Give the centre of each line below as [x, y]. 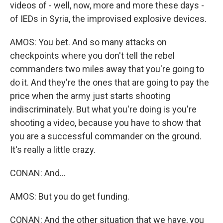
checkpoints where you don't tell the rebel [92, 56]
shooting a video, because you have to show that [106, 123]
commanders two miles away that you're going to [107, 69]
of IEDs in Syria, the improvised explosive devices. [108, 19]
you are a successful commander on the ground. [106, 136]
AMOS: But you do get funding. [70, 196]
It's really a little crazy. [53, 150]
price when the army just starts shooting [90, 96]
